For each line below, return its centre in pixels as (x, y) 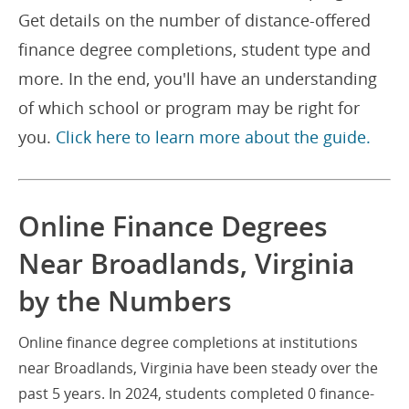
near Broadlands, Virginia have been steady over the (198, 368)
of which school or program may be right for (189, 108)
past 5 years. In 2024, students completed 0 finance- (196, 393)
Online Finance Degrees (173, 226)
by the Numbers (125, 301)
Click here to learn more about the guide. (213, 137)
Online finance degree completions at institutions (188, 342)
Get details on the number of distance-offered (194, 20)
